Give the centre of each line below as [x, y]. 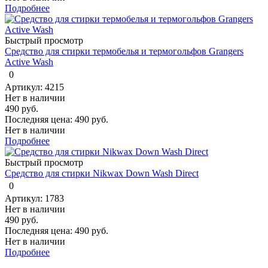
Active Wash [29, 62]
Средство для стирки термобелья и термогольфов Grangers [124, 51]
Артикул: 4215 [34, 87]
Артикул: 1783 [34, 198]
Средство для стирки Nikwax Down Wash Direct [102, 173]
